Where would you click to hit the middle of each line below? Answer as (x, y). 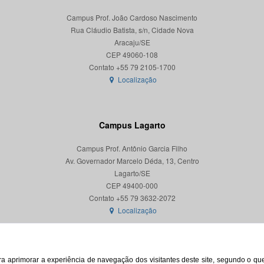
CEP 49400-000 (132, 185)
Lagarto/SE (132, 173)
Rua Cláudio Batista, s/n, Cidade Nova (132, 30)
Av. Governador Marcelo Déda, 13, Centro (132, 161)
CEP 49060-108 (132, 55)
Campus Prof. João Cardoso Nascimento (132, 17)
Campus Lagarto (132, 125)
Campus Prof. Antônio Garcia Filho (132, 148)
